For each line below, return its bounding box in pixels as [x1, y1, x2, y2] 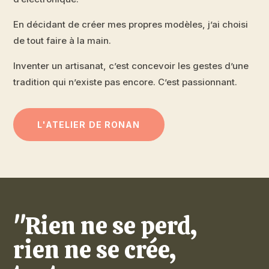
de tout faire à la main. [13, 35, 112, 47]
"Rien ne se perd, [13, 210, 198, 242]
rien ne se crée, [13, 234, 177, 266]
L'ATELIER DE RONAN [37, 119, 141, 130]
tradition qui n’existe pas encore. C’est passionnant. [13, 76, 238, 88]
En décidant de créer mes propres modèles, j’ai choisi [13, 19, 249, 31]
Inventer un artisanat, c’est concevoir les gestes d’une [13, 60, 249, 72]
